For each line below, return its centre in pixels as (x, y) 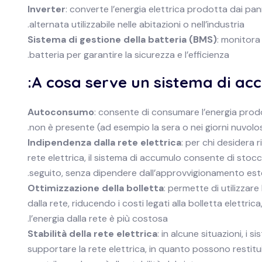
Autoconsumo (61, 112)
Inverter (46, 9)
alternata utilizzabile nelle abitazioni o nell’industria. (137, 24)
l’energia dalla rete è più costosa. (99, 218)
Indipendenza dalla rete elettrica (104, 142)
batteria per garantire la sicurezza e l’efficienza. (129, 55)
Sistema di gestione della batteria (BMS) (122, 39)
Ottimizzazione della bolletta (96, 188)
